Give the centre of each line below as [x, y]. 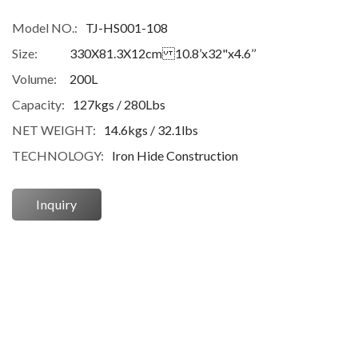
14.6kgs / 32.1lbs [151, 130]
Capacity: [38, 105]
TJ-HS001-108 [127, 28]
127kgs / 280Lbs [119, 105]
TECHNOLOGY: [58, 156]
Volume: [34, 79]
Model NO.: [45, 28]
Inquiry [57, 205]
